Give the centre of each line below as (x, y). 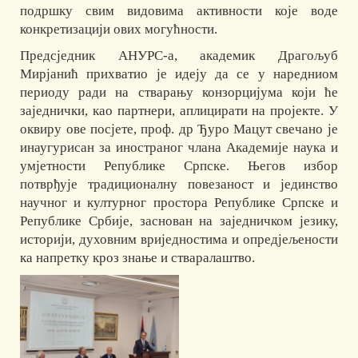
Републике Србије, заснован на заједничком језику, (179, 221)
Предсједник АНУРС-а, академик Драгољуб (179, 55)
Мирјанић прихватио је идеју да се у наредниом (179, 74)
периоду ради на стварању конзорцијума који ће (179, 92)
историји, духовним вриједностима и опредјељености (179, 239)
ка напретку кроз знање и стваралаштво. (138, 257)
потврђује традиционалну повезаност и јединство (179, 184)
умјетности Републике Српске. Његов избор (179, 165)
